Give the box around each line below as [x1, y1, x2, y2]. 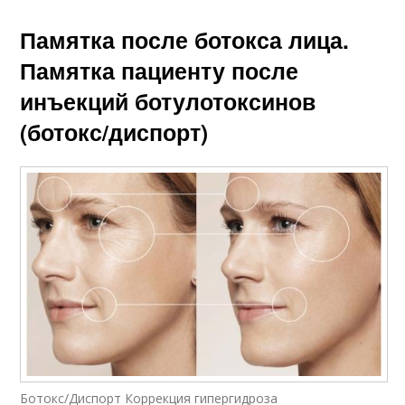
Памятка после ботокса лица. [20, 24, 350, 56]
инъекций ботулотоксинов [20, 85, 316, 118]
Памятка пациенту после [20, 54, 299, 87]
